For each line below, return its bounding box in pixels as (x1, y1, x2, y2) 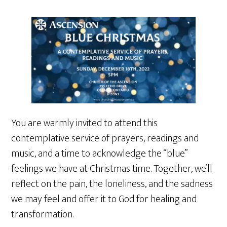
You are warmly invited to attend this (11, 114, 158, 132)
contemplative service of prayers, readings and (11, 129, 199, 147)
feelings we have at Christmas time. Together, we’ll (11, 160, 213, 177)
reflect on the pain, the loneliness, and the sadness (11, 175, 213, 193)
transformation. (11, 205, 76, 223)
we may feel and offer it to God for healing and (11, 190, 197, 208)
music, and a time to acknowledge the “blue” (11, 144, 188, 162)
